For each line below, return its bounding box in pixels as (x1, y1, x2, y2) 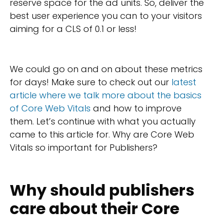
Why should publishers (10, 179, 194, 201)
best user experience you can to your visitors (10, 10, 202, 22)
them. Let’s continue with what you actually (10, 115, 196, 127)
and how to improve (91, 102, 182, 114)
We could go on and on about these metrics (10, 62, 202, 75)
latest (171, 76, 196, 88)
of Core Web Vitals (10, 102, 91, 114)
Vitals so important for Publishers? (10, 141, 157, 154)
